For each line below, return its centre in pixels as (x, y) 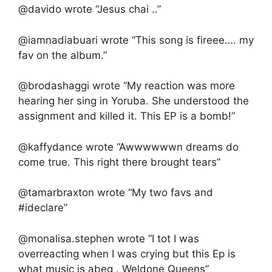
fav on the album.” (63, 55)
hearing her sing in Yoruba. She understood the (134, 101)
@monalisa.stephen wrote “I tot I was (109, 238)
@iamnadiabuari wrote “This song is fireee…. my (136, 40)
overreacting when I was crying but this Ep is (127, 253)
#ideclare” (43, 208)
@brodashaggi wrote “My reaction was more (127, 86)
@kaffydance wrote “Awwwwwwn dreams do (128, 147)
